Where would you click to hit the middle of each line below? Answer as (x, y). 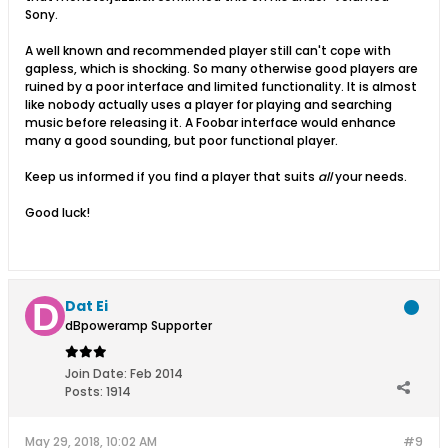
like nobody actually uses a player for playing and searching (208, 104)
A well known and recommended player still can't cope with (208, 50)
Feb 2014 (156, 373)
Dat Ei (86, 306)
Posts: (84, 391)
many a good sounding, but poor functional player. (181, 140)
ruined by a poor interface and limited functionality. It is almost (221, 86)
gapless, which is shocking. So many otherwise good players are (221, 68)
